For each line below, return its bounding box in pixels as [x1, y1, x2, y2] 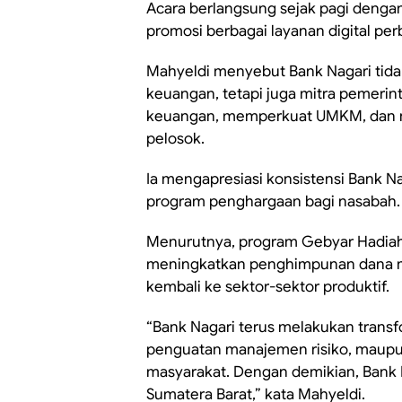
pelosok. [146, 129, 205, 148]
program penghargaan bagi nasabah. [146, 192, 400, 211]
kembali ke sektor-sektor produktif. [146, 277, 389, 296]
